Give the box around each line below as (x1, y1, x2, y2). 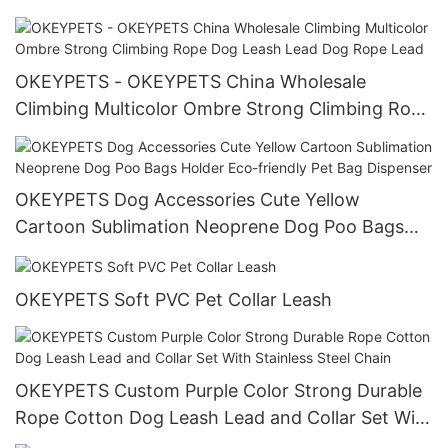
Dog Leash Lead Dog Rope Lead (15, 125, 286, 147)
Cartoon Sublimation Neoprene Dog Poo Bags (15, 216, 404, 238)
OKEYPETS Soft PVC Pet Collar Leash (15, 288, 332, 310)
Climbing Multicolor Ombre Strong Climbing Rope (15, 98, 432, 120)
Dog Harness (15, 6, 124, 28)
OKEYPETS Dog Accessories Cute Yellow (15, 189, 360, 211)
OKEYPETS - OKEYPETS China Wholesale (15, 71, 366, 93)
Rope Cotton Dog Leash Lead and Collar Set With (15, 406, 433, 428)
